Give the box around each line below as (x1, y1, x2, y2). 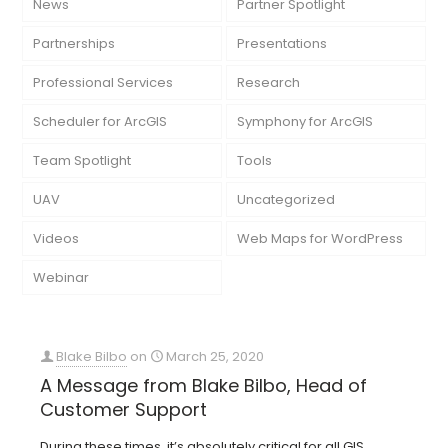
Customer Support (40, 397, 207, 423)
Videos (33, 228, 80, 248)
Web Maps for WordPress (237, 228, 403, 248)
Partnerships (33, 33, 116, 53)
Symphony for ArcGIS (237, 111, 373, 131)
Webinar (33, 268, 90, 288)
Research (237, 72, 300, 92)
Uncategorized (237, 189, 335, 209)
